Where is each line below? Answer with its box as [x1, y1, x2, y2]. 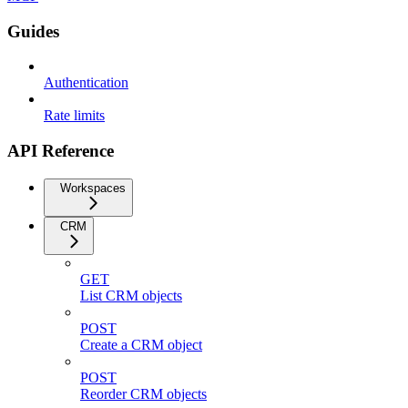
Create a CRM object [80, 336, 202, 352]
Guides [7, 21, 59, 41]
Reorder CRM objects [80, 385, 207, 402]
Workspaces [60, 180, 126, 195]
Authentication [44, 75, 128, 91]
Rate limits [44, 107, 105, 124]
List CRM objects [80, 287, 182, 303]
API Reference [7, 140, 114, 160]
